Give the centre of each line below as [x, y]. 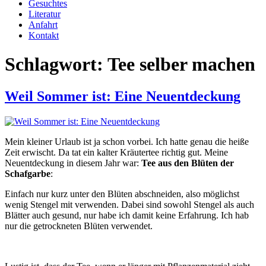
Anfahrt [43, 25]
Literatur [45, 14]
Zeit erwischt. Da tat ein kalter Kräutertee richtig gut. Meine [116, 152]
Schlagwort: [56, 64]
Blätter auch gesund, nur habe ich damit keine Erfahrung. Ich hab [127, 215]
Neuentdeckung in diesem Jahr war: [73, 163]
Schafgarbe [28, 173]
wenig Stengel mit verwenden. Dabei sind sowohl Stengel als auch [129, 204]
